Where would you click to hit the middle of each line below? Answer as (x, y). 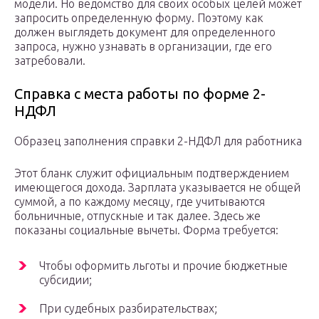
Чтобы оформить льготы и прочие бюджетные (163, 266)
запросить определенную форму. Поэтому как (139, 18)
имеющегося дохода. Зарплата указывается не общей (157, 188)
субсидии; (66, 280)
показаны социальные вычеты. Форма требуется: (146, 230)
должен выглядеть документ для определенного (145, 32)
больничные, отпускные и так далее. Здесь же (137, 216)
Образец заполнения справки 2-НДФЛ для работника (158, 141)
